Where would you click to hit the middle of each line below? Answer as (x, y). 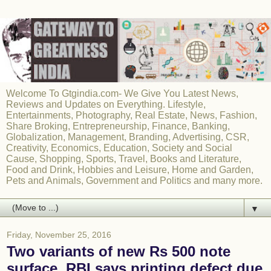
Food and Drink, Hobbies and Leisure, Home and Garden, (130, 170)
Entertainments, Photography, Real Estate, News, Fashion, (132, 116)
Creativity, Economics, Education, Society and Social (119, 148)
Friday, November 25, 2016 (59, 235)
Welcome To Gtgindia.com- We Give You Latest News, (122, 94)
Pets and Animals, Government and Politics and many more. (134, 181)
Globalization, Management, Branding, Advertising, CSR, (128, 137)
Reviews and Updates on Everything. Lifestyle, (106, 105)
